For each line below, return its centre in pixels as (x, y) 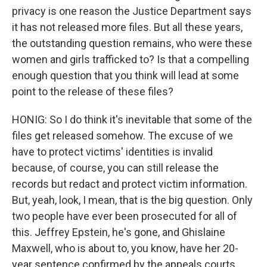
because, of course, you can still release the (115, 168)
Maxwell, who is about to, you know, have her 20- (125, 248)
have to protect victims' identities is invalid (112, 152)
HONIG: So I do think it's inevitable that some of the (132, 119)
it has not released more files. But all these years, (127, 27)
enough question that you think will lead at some (125, 75)
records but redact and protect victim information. (130, 184)
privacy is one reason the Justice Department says (132, 11)
